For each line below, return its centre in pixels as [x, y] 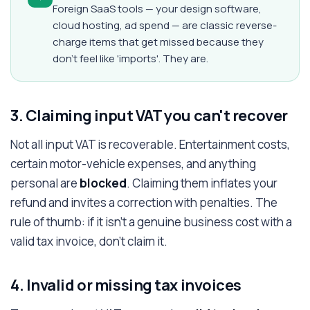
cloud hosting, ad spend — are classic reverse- [165, 25]
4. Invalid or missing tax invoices [126, 285]
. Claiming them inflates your [202, 183]
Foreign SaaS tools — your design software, [157, 9]
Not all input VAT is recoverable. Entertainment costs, [150, 144]
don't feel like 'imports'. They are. [130, 58]
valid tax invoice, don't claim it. [89, 241]
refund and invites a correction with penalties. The [144, 202]
